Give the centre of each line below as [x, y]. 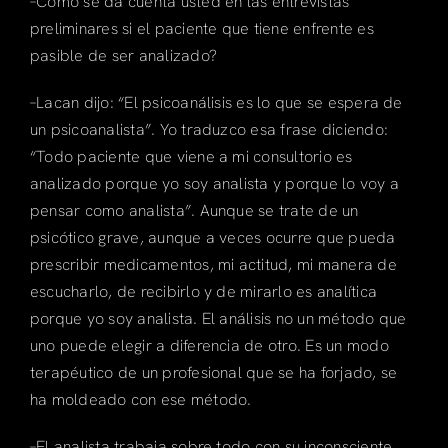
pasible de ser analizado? [123, 55]
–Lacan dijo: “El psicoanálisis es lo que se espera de [216, 102]
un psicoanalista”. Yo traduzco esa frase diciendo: [208, 129]
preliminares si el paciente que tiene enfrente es [201, 28]
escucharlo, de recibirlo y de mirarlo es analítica [203, 291]
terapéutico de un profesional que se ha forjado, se [213, 372]
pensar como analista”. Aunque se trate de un [194, 210]
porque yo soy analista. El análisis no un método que [218, 318]
